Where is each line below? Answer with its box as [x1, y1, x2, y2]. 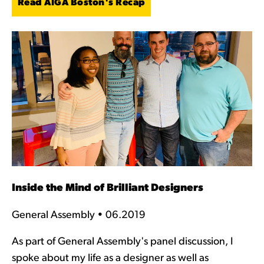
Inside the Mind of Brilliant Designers [11, 182, 203, 194]
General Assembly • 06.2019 [11, 209, 146, 221]
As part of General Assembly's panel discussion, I [11, 236, 233, 247]
